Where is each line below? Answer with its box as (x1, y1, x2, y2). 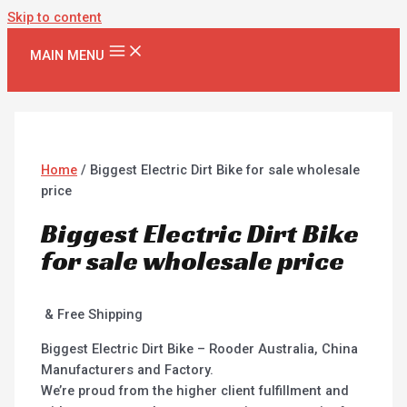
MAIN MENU (30, 47, 104, 64)
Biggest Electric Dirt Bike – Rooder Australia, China (41, 340, 359, 357)
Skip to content (7, 9, 102, 25)
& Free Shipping (45, 305, 144, 323)
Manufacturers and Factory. (41, 361, 214, 378)
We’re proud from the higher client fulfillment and (41, 382, 350, 399)
